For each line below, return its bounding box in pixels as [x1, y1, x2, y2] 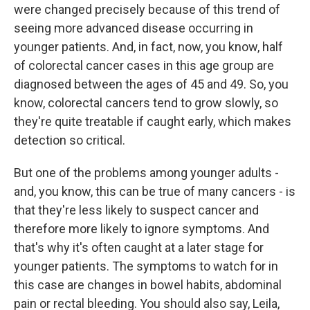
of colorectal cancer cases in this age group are [14, 58, 274, 73]
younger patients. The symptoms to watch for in [14, 259, 278, 273]
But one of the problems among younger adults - [14, 165, 279, 180]
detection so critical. [14, 133, 125, 147]
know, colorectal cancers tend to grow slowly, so [14, 95, 278, 110]
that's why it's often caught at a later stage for [14, 240, 264, 255]
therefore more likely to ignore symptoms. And [14, 221, 269, 236]
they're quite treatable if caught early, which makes [14, 114, 291, 129]
